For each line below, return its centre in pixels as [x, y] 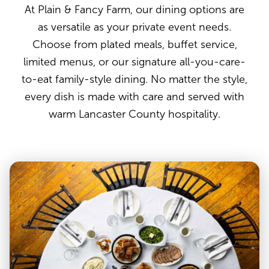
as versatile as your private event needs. [134, 27]
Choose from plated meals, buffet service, [134, 44]
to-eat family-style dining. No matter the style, [134, 79]
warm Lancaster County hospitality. [134, 114]
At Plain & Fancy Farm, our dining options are [134, 9]
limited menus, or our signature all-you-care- [134, 62]
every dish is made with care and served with [134, 96]
